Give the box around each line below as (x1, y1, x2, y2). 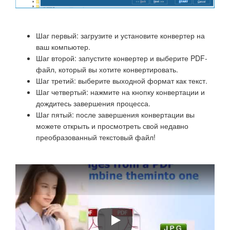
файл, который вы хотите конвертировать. (36, 64, 178, 74)
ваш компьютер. (36, 41, 90, 52)
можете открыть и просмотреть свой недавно (36, 120, 188, 131)
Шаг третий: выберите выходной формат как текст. (36, 75, 207, 86)
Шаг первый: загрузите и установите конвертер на (36, 30, 205, 41)
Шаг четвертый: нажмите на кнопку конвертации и (36, 86, 205, 97)
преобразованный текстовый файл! (36, 131, 156, 142)
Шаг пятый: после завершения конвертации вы (36, 109, 195, 120)
